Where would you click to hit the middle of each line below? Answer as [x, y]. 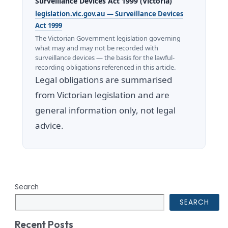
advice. [50, 125]
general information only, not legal [106, 110]
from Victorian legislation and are [103, 95]
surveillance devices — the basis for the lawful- [105, 57]
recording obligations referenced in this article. [106, 67]
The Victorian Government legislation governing [108, 38]
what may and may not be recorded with [97, 48]
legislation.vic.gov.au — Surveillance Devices [109, 13]
